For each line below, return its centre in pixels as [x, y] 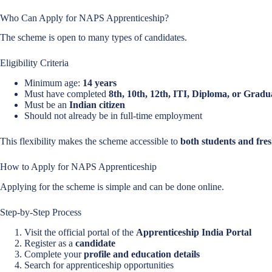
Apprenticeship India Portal [194, 232]
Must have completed [66, 94]
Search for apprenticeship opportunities [99, 265]
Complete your [54, 254]
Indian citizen [97, 105]
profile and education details [142, 254]
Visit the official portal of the [80, 232]
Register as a [50, 243]
